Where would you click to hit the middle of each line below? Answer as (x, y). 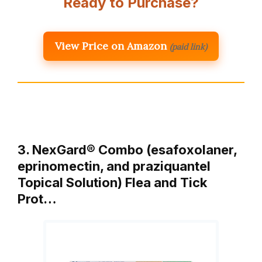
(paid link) (188, 47)
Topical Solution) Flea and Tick (112, 183)
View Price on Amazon (111, 46)
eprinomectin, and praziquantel (114, 166)
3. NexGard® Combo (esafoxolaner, (127, 150)
